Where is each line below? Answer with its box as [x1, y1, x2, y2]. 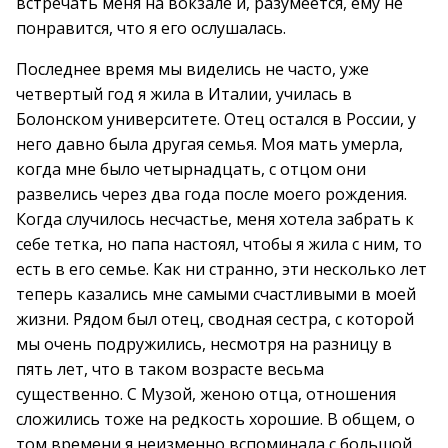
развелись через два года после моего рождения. [16, 183, 407, 205]
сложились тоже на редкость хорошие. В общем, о [16, 408, 415, 430]
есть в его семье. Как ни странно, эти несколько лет [16, 258, 427, 280]
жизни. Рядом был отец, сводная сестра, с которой [16, 308, 414, 330]
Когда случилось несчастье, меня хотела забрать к [16, 208, 414, 230]
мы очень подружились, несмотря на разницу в [16, 333, 392, 355]
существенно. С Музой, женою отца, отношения [16, 383, 396, 405]
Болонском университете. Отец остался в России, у [16, 108, 416, 130]
